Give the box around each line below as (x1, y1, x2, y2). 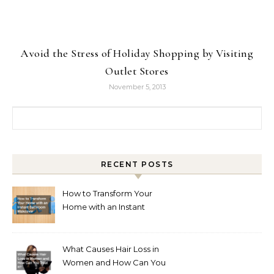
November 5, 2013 (108, 83, 166, 92)
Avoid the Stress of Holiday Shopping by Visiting (21, 46, 253, 61)
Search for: (12, 108, 61, 120)
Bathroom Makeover (62, 215, 145, 226)
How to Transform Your (62, 188, 152, 199)
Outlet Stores (105, 64, 169, 78)
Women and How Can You (62, 257, 166, 268)
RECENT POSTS (100, 160, 174, 169)
